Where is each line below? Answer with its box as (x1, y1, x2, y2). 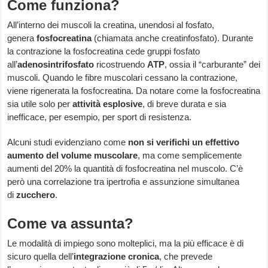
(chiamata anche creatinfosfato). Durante (92, 33, 254, 44)
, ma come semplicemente (138, 150, 242, 161)
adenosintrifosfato (17, 59, 95, 70)
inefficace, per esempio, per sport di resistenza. (7, 112, 194, 123)
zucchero (16, 190, 56, 200)
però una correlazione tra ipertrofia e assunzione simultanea (7, 176, 240, 187)
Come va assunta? (7, 215, 134, 232)
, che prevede (159, 251, 213, 262)
